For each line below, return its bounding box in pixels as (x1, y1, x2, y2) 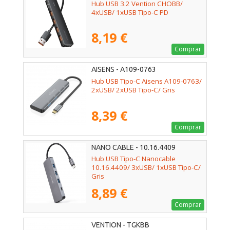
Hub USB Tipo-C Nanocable (91, 154, 176, 163)
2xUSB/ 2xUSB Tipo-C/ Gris (91, 85, 175, 94)
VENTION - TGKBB (91, 220, 149, 229)
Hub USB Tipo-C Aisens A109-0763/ (91, 76, 202, 86)
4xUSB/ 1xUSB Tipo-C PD (91, 7, 168, 17)
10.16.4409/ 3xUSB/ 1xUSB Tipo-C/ (91, 162, 201, 172)
